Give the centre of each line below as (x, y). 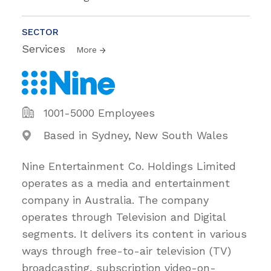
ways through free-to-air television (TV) (126, 251)
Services (45, 49)
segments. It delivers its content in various (134, 234)
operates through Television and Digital (124, 217)
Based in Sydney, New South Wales (136, 135)
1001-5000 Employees (99, 113)
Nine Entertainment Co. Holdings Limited (129, 166)
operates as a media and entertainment (126, 183)
